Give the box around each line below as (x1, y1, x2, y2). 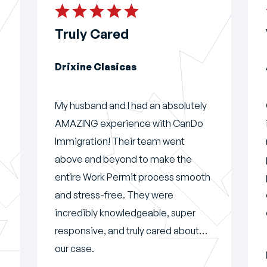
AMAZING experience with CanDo (55, 117, 203, 129)
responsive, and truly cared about (55, 224, 199, 237)
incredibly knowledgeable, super (55, 206, 195, 219)
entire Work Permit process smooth (55, 170, 210, 183)
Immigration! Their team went (55, 135, 185, 147)
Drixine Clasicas (55, 60, 136, 73)
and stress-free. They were (55, 188, 173, 201)
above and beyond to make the (55, 153, 192, 165)
